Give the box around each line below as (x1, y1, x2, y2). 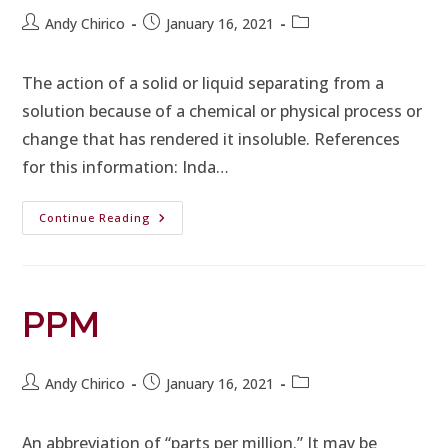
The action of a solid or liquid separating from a (22, 72, 385, 94)
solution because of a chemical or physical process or (22, 100, 423, 122)
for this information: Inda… (22, 156, 230, 178)
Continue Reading (39, 210, 151, 225)
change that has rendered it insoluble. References (22, 128, 401, 150)
